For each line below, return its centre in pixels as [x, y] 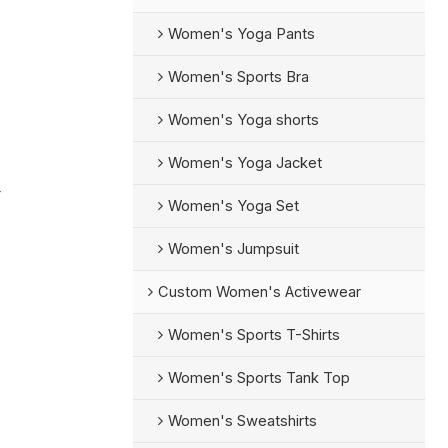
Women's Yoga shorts [243, 119]
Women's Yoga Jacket [244, 162]
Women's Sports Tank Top [258, 377]
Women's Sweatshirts [242, 420]
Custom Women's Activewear [259, 291]
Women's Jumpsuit [233, 248]
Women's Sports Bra [238, 76]
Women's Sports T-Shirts [253, 334]
